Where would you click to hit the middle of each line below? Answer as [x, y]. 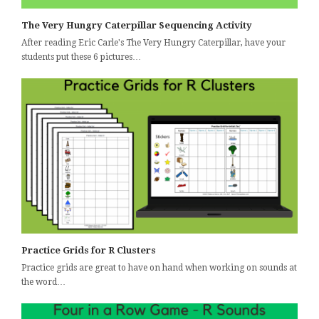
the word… [43, 282]
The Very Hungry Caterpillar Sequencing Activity [137, 25]
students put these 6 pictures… [81, 57]
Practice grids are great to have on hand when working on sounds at [159, 267]
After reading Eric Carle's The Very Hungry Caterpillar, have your [153, 42]
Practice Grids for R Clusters [89, 250]
